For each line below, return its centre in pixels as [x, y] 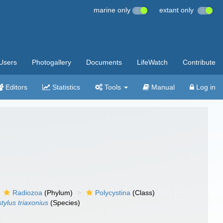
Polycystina [113, 193]
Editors [15, 87]
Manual [162, 87]
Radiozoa [28, 193]
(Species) [64, 203]
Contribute [199, 62]
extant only [178, 10]
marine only [113, 10]
